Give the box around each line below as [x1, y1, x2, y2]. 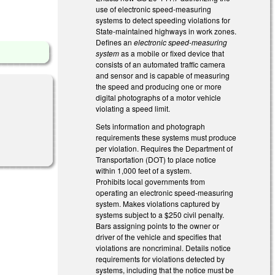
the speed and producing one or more [96, 80, 222, 91]
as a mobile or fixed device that [119, 47, 225, 58]
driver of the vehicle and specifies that [96, 231, 222, 242]
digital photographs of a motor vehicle [96, 91, 222, 103]
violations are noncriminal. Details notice [96, 242, 231, 253]
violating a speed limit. [96, 103, 171, 114]
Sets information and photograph [96, 120, 206, 131]
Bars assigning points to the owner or [96, 220, 220, 231]
